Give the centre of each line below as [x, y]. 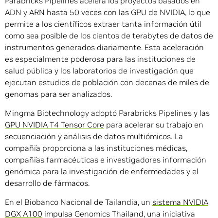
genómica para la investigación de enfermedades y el [102, 172]
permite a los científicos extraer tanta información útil [103, 24]
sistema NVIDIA [180, 202]
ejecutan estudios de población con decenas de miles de [107, 82]
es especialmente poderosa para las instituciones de [100, 59]
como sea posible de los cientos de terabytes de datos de [109, 36]
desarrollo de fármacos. [47, 183]
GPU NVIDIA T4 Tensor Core [54, 125]
